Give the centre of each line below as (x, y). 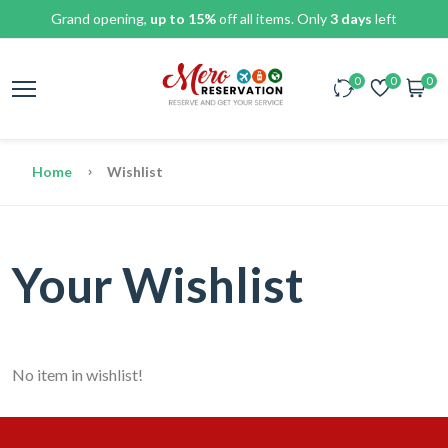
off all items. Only (273, 18)
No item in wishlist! (77, 374)
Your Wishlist (158, 284)
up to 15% (183, 18)
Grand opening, (100, 18)
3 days (351, 18)
